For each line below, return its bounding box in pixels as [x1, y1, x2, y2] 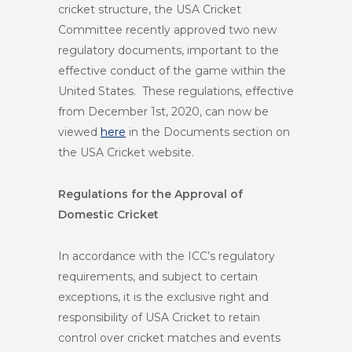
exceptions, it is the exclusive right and [58, 290, 269, 304]
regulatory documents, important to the [58, 43, 279, 57]
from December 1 [58, 104, 156, 119]
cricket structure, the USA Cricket [58, 2, 241, 16]
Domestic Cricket [58, 207, 162, 222]
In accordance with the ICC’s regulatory [58, 249, 275, 263]
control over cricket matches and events [58, 331, 280, 345]
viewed [58, 125, 101, 139]
